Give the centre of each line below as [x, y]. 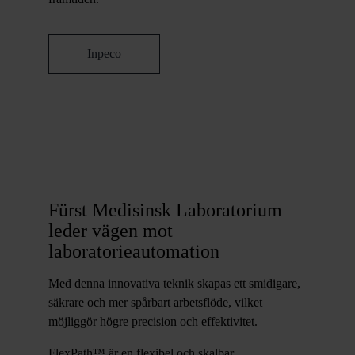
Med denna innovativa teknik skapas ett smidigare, [174, 283]
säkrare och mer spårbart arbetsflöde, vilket [155, 302]
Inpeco [104, 53]
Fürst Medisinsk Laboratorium [165, 210]
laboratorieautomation [134, 251]
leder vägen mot [110, 231]
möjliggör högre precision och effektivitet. [153, 321]
